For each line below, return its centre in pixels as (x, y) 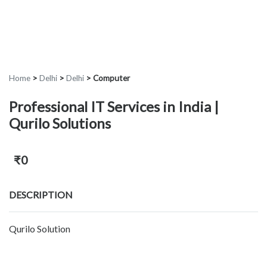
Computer (111, 78)
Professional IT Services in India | (114, 107)
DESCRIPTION (41, 195)
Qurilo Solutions (60, 123)
